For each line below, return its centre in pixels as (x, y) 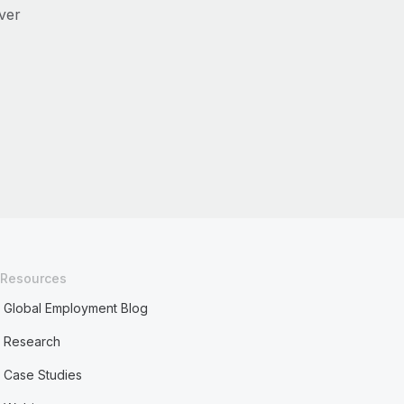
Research (32, 341)
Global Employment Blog (76, 308)
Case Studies (43, 375)
